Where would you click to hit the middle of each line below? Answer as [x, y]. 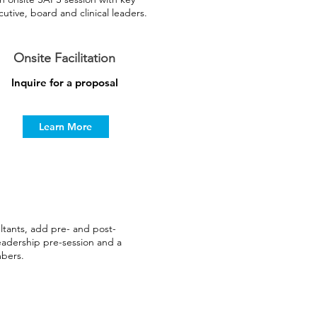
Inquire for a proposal [64, 82]
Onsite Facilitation [64, 58]
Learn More [65, 126]
